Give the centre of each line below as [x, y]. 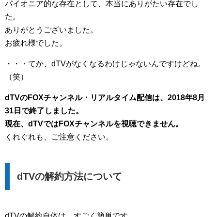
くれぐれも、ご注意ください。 [59, 137]
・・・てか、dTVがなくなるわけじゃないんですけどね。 [105, 63]
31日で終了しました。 [44, 110]
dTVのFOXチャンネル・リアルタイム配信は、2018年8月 [105, 97]
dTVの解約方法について [70, 176]
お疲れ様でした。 [36, 43]
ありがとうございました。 [51, 30]
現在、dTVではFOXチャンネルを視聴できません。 [94, 124]
